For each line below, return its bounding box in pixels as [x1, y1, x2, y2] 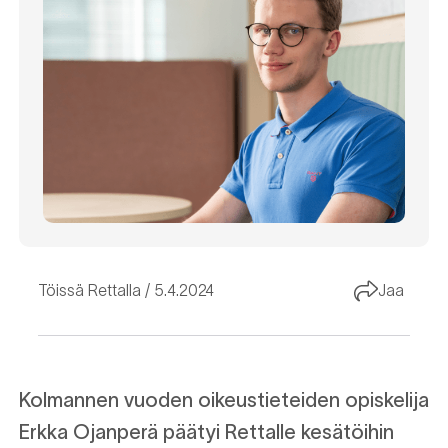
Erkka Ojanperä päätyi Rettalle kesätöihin [19, 420, 394, 443]
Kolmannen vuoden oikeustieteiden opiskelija [19, 388, 429, 411]
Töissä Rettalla [38, 281, 141, 299]
